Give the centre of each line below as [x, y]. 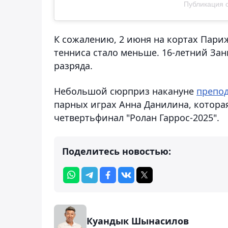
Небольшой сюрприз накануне [125, 91]
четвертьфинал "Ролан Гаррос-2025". [138, 117]
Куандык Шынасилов [138, 221]
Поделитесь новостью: [117, 151]
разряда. [73, 65]
